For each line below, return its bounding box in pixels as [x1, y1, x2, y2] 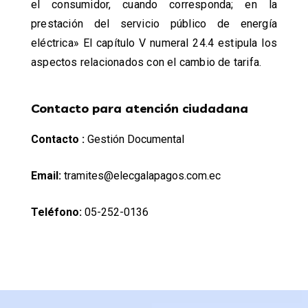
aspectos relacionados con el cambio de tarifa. [31, 56, 262, 69]
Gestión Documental [85, 133, 184, 146]
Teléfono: [31, 206, 82, 219]
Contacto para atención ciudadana [31, 100, 248, 116]
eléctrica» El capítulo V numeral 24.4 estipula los [31, 36, 277, 49]
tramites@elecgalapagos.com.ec [61, 169, 221, 182]
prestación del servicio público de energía [31, 17, 277, 30]
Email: [31, 169, 61, 182]
